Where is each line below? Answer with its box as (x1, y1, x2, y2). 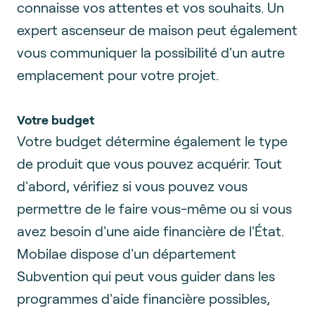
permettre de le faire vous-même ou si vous (17, 199, 292, 217)
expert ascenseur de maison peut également (17, 20, 297, 38)
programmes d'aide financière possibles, (17, 289, 270, 307)
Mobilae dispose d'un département (17, 244, 236, 262)
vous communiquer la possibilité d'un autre (17, 43, 285, 60)
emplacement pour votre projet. (17, 65, 219, 83)
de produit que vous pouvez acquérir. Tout (17, 154, 282, 172)
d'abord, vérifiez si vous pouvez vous (17, 176, 247, 194)
